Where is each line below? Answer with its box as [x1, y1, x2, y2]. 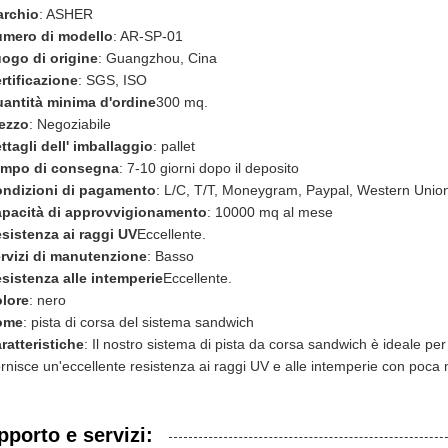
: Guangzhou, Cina [98, 50, 217, 66]
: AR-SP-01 [113, 28, 183, 44]
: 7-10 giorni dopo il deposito [119, 160, 299, 176]
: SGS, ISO [78, 72, 147, 88]
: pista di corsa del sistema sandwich [23, 314, 254, 330]
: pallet [153, 138, 195, 154]
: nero [29, 292, 66, 308]
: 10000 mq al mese [207, 204, 333, 220]
